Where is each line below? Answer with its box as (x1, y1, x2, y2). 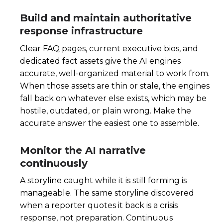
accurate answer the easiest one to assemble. (20, 118, 199, 128)
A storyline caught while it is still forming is (20, 176, 187, 186)
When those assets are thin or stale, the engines (20, 81, 210, 91)
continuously (20, 157, 88, 169)
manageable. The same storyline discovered (20, 188, 194, 198)
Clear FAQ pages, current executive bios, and (20, 43, 198, 53)
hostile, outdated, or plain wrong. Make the (20, 106, 191, 115)
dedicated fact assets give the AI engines (20, 56, 181, 66)
